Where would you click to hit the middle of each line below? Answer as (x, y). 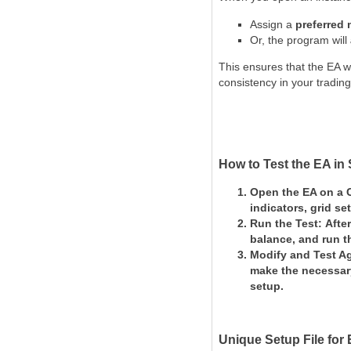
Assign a (273, 24)
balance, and (286, 239)
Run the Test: (288, 223)
